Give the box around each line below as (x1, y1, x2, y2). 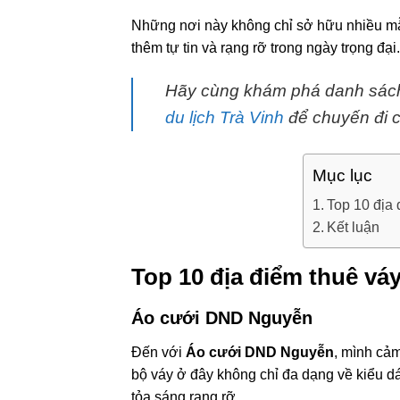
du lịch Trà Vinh (165, 108, 284, 128)
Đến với (131, 344, 186, 360)
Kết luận (326, 220, 379, 236)
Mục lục (312, 166, 372, 186)
